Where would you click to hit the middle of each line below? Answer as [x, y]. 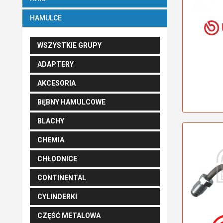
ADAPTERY [56, 64]
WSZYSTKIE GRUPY [69, 45]
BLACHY [51, 121]
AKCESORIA [56, 83]
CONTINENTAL [62, 178]
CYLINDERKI [57, 197]
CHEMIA [51, 140]
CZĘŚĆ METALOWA [69, 216]
